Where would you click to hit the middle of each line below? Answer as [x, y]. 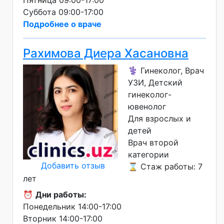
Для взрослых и [159, 119]
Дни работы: [61, 195]
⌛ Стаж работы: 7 [165, 167]
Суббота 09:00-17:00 [63, 12]
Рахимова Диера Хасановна [106, 53]
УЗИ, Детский [155, 83]
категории [148, 155]
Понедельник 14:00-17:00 [72, 207]
